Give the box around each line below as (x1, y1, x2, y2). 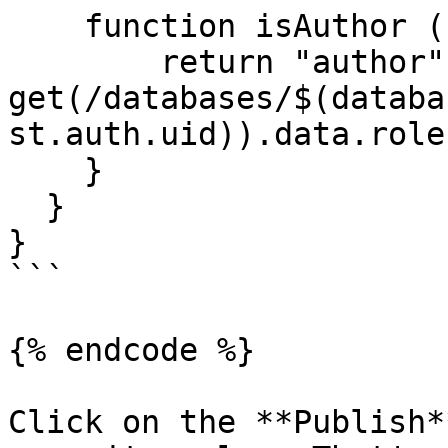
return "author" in (8, 44, 84, 80)
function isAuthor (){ (8, 8, 84, 44)
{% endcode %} (8, 332, 255, 368)
